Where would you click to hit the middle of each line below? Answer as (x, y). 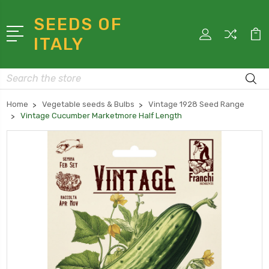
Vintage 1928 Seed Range (196, 104)
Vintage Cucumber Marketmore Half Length (101, 115)
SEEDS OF (78, 24)
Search (20, 74)
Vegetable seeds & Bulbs (88, 104)
